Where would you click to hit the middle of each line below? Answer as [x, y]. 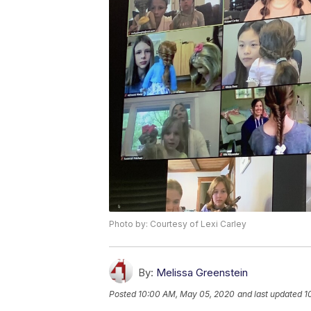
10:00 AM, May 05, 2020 [186, 294]
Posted [124, 294]
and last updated [270, 294]
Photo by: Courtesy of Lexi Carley [178, 224]
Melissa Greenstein [202, 273]
